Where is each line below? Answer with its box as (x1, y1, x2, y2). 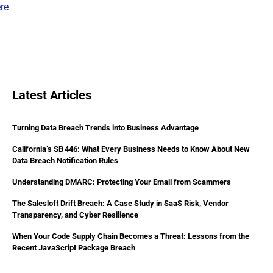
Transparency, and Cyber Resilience (12, 210, 138, 219)
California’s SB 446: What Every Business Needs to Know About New (12, 144, 250, 154)
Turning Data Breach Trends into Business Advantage (12, 122, 199, 132)
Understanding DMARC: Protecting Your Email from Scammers (12, 177, 231, 186)
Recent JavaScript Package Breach (12, 243, 135, 252)
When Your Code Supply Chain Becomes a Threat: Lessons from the (12, 231, 249, 241)
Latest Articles (12, 87, 91, 102)
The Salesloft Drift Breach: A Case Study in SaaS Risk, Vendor (12, 198, 229, 208)
